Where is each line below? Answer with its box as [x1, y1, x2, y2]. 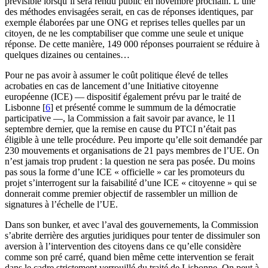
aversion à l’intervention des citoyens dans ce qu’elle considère [5, 241, 241, 252]
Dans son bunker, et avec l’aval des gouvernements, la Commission [5, 220, 258, 230]
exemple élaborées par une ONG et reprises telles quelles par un [5, 17, 245, 28]
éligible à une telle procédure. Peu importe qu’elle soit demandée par [5, 135, 262, 145]
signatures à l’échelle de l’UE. [5, 199, 118, 210]
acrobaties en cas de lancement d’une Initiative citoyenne [5, 81, 218, 92]
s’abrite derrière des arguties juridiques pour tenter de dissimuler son [5, 230, 260, 241]
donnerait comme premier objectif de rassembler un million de [5, 188, 237, 199]
